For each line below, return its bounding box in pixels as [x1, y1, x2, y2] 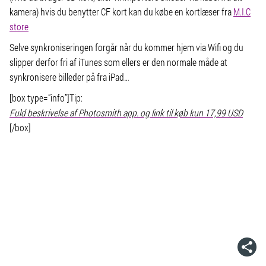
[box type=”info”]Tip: [9, 91, 83, 104]
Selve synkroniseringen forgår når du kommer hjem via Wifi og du [9, 41, 243, 53]
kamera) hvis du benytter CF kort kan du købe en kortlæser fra [9, 5, 233, 18]
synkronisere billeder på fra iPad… [9, 71, 129, 83]
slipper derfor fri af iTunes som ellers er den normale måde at [9, 56, 227, 68]
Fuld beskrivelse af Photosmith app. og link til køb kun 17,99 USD [9, 106, 243, 119]
